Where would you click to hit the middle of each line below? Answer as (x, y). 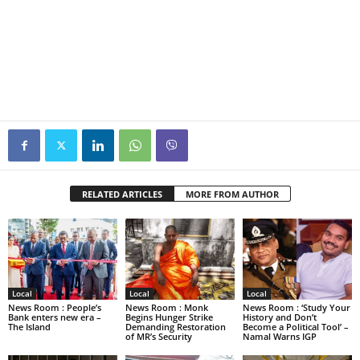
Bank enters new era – (55, 317)
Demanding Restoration (175, 327)
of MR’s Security (158, 337)
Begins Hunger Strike (169, 317)
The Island (29, 327)
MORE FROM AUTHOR (232, 194)
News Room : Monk (166, 308)
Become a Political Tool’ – (295, 327)
